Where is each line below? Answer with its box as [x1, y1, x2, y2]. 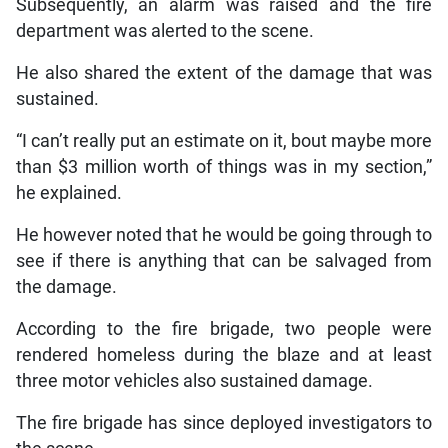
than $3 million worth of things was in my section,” [15, 156, 433, 177]
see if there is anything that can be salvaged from [15, 250, 433, 271]
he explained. [15, 182, 122, 203]
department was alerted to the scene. [15, 20, 314, 41]
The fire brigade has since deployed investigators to [15, 412, 433, 433]
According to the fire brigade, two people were [15, 318, 433, 339]
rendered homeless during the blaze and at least [15, 344, 433, 365]
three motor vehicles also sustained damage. [15, 370, 373, 391]
